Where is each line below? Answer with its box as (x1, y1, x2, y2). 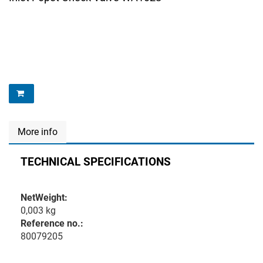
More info (18, 126, 58, 137)
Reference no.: (21, 218, 83, 229)
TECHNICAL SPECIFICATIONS (21, 155, 171, 168)
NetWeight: (21, 192, 68, 203)
